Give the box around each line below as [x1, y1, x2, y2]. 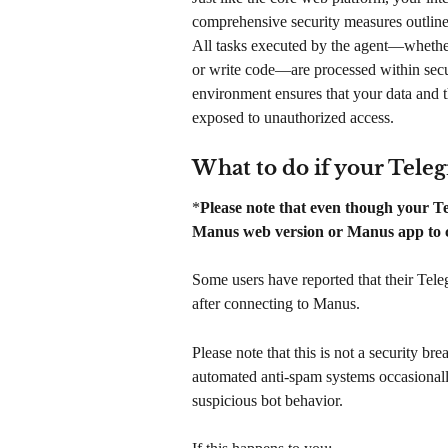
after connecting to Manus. [192, 295, 360, 313]
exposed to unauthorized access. [192, 109, 394, 127]
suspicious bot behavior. [192, 391, 343, 409]
